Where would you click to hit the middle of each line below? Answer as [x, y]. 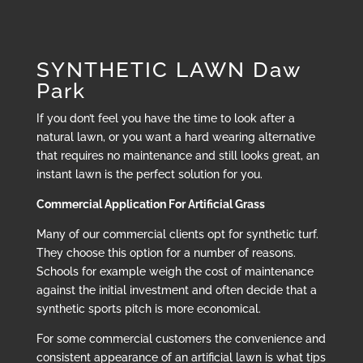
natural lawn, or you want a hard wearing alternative [175, 137]
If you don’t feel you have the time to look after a [165, 119]
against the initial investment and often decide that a [176, 290]
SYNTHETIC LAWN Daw [168, 70]
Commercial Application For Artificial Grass [150, 205]
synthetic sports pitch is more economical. [148, 309]
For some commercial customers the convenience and [181, 339]
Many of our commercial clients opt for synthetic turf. [177, 235]
